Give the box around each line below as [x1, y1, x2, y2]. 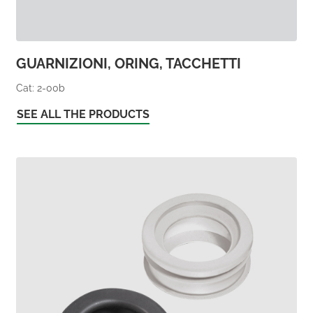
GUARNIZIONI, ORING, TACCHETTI [16, 55, 241, 73]
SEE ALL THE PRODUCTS [17, 107, 150, 121]
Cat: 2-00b [16, 82, 65, 94]
